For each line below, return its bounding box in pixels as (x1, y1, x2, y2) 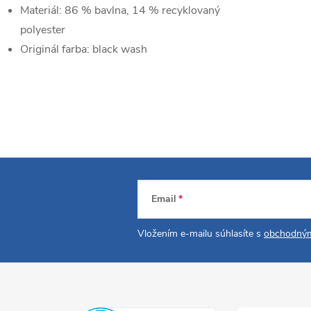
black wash (92, 42, 147, 57)
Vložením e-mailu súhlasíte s (137, 227, 264, 240)
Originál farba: (20, 42, 90, 57)
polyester (20, 22, 65, 37)
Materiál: (20, 3, 62, 18)
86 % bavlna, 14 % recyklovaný (65, 3, 220, 18)
